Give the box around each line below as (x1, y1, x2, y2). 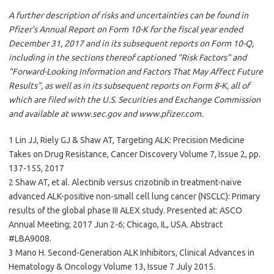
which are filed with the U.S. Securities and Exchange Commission (9, 94, 261, 105)
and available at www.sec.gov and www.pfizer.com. (9, 108, 203, 119)
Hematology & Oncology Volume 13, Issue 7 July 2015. (9, 261, 215, 272)
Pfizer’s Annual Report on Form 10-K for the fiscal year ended (9, 24, 243, 34)
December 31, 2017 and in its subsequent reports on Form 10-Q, (9, 38, 254, 48)
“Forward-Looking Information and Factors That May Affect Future (9, 66, 263, 76)
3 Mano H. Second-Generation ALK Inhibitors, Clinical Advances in (9, 247, 254, 257)
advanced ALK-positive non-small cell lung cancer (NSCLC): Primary (9, 191, 260, 201)
